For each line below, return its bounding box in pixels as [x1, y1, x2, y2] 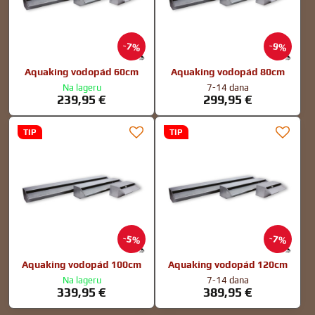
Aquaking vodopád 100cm [22, 259, 141, 270]
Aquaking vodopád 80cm [171, 65, 285, 77]
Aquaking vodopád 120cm [168, 259, 288, 270]
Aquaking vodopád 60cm [25, 65, 139, 77]
